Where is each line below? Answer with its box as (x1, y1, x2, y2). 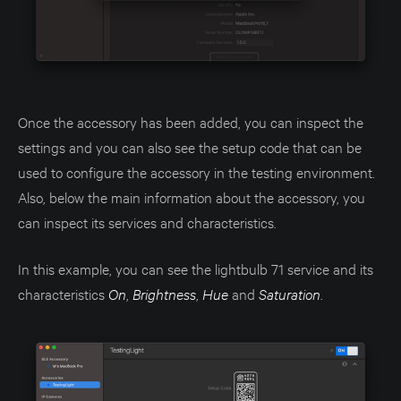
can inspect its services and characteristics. (18, 212, 277, 232)
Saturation (259, 284, 320, 304)
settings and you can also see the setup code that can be (18, 137, 362, 157)
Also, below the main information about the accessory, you (18, 187, 365, 207)
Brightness (132, 284, 196, 304)
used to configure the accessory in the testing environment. (18, 162, 375, 182)
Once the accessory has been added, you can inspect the (18, 112, 363, 132)
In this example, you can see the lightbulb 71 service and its (18, 259, 373, 278)
